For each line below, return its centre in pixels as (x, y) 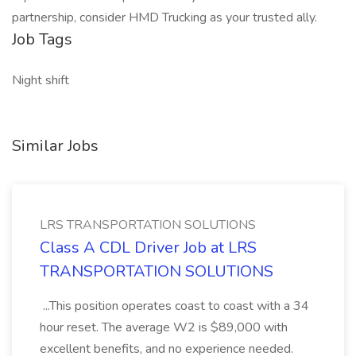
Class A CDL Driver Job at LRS (148, 248)
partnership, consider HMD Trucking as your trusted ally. (164, 17)
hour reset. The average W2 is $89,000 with (164, 327)
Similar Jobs (55, 146)
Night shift (41, 80)
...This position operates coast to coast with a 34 (174, 306)
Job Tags (42, 39)
